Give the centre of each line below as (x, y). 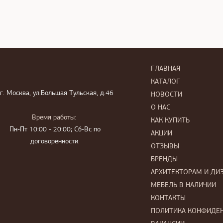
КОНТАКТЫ (168, 198)
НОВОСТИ (166, 95)
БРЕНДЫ (164, 160)
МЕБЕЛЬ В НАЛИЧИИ (183, 185)
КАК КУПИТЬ (170, 121)
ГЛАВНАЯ (165, 69)
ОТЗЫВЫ (165, 147)
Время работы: (54, 118)
